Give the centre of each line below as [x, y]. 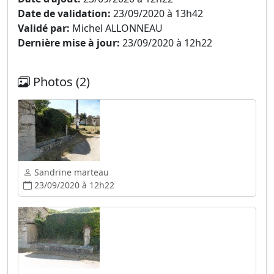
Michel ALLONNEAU [116, 28]
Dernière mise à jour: [69, 43]
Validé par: [44, 28]
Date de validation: [64, 13]
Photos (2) [60, 82]
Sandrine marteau [70, 172]
